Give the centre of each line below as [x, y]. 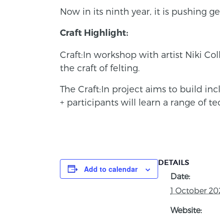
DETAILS [174, 162]
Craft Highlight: [94, 33]
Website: [186, 210]
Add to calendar [111, 169]
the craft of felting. [100, 67]
